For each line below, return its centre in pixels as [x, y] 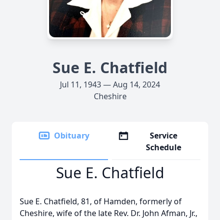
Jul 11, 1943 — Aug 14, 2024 [110, 84]
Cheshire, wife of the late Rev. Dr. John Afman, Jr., [109, 213]
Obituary [72, 136]
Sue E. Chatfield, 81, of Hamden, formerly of [101, 201]
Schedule [164, 147]
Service [164, 136]
